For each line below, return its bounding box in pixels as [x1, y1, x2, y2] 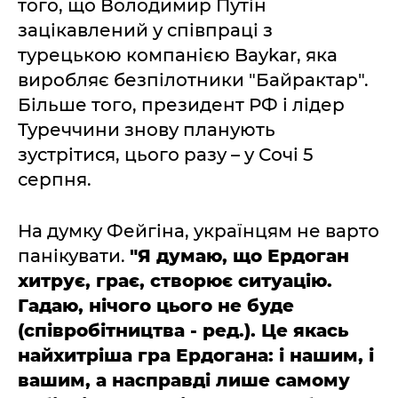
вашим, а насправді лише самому [18, 369, 350, 391]
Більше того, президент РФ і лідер [18, 93, 345, 115]
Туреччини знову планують [18, 118, 275, 140]
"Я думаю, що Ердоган [130, 244, 349, 267]
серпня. [18, 168, 92, 190]
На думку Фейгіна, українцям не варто [18, 219, 379, 242]
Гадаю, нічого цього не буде [18, 294, 294, 316]
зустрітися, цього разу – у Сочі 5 [18, 143, 313, 165]
